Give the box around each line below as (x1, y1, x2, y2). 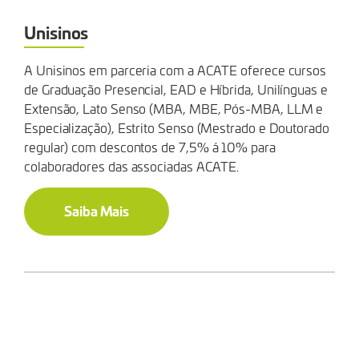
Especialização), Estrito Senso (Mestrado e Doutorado (24, 119, 329, 137)
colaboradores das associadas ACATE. (24, 157, 240, 175)
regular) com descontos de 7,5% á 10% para (24, 138, 276, 156)
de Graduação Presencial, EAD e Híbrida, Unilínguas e (24, 80, 328, 99)
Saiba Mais (64, 200, 130, 221)
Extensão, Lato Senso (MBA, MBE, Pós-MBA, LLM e (24, 99, 324, 118)
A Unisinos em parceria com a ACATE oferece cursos (24, 61, 327, 79)
